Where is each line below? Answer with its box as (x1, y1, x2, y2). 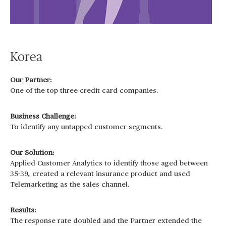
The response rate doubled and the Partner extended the (10, 217, 202, 225)
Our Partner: (10, 77, 52, 84)
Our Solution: (10, 149, 54, 157)
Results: (10, 207, 36, 214)
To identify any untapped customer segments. (10, 124, 163, 131)
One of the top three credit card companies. (10, 87, 158, 95)
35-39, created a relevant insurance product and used (10, 171, 190, 178)
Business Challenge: (10, 113, 76, 121)
